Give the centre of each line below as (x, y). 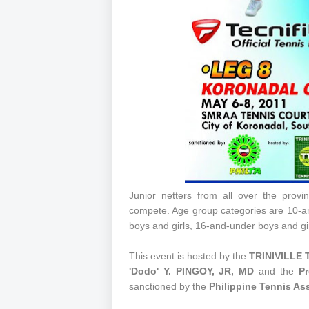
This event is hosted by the (189, 256)
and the (276, 271)
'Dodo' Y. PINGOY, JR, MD (192, 271)
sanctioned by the (169, 286)
